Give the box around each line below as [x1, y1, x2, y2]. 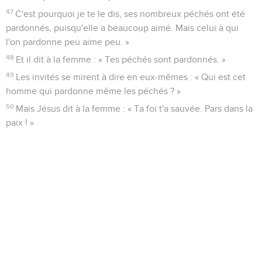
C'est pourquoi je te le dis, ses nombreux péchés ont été [15, 9, 246, 19]
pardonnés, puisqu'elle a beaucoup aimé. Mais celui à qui [6, 23, 239, 33]
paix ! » [6, 118, 34, 127]
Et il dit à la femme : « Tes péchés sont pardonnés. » [16, 54, 226, 64]
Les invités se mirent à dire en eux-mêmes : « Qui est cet [16, 72, 246, 82]
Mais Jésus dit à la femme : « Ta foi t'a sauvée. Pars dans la [16, 104, 253, 113]
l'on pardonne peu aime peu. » [6, 37, 129, 47]
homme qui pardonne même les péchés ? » [6, 86, 181, 96]
